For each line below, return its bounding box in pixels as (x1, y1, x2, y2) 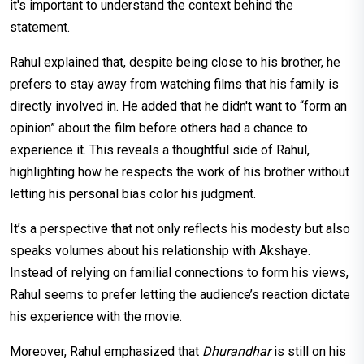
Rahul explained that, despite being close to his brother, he (10, 54, 340, 70)
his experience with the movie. (10, 308, 182, 324)
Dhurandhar (202, 343, 271, 359)
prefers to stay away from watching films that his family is (10, 76, 339, 92)
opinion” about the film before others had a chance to (10, 119, 308, 136)
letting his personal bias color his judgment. (10, 185, 256, 201)
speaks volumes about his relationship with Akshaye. (10, 242, 310, 258)
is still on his (271, 343, 346, 359)
